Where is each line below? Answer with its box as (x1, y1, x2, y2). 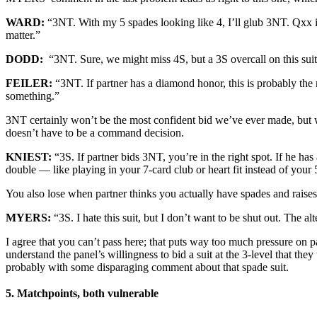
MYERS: (6, 212, 54, 224)
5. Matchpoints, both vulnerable (6, 287, 158, 300)
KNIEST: (6, 151, 54, 163)
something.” (6, 90, 59, 103)
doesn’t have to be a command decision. (6, 127, 184, 139)
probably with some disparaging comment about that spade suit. (6, 261, 289, 274)
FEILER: (6, 77, 55, 90)
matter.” (6, 29, 40, 42)
